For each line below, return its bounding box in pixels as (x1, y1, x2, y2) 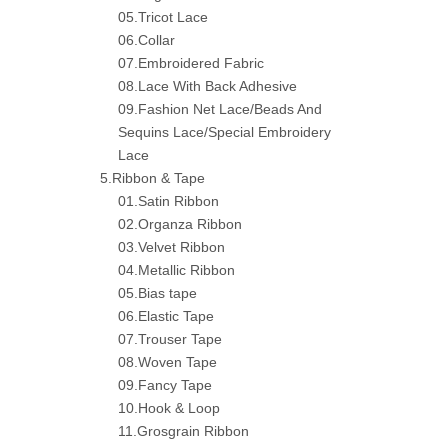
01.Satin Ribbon (118, 193, 219, 209)
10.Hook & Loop (118, 400, 220, 416)
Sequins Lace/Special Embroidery (118, 124, 331, 140)
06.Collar (118, 32, 175, 48)
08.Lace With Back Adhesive (118, 78, 297, 94)
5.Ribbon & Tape (100, 170, 205, 186)
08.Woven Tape (118, 354, 217, 370)
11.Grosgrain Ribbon (118, 423, 249, 439)
